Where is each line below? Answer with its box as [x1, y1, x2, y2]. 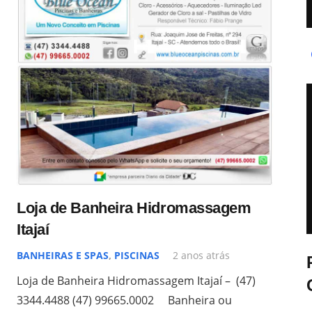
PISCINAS [114, 248, 159, 262]
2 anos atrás [173, 248, 231, 262]
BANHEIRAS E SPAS [17, 248, 109, 262]
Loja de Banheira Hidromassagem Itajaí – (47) [17, 272, 256, 288]
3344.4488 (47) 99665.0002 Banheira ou [17, 292, 232, 308]
